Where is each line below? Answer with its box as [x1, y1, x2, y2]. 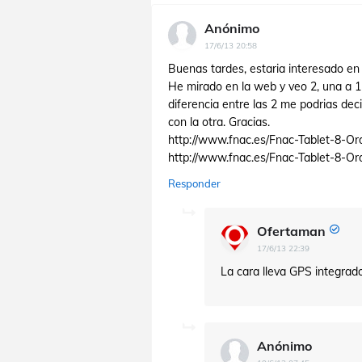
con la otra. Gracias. [168, 115, 270, 129]
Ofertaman [257, 223, 326, 239]
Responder [168, 177, 221, 190]
